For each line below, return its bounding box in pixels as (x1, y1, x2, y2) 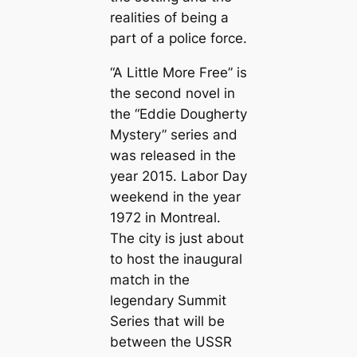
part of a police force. (109, 29, 247, 46)
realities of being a (109, 9, 229, 25)
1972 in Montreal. (109, 209, 221, 226)
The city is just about (109, 229, 244, 246)
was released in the (109, 147, 236, 163)
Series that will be (109, 312, 225, 329)
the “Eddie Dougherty (109, 105, 247, 122)
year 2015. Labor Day (109, 167, 247, 184)
